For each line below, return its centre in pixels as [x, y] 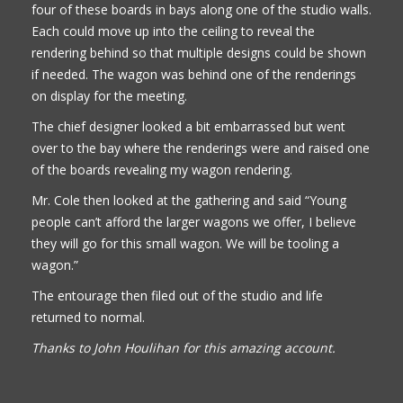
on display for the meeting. [113, 95]
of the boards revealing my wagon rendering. [162, 169]
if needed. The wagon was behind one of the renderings [194, 74]
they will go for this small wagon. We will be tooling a [185, 243]
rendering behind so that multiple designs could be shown [199, 52]
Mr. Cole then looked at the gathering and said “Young [189, 200]
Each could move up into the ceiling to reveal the [173, 31]
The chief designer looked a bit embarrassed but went [188, 126]
